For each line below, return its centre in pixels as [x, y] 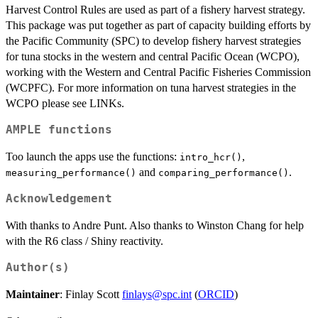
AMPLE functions [59, 130]
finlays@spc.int [157, 295]
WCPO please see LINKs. [65, 104]
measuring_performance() [71, 173]
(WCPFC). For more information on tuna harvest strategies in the [151, 88]
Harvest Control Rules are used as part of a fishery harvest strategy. [155, 10]
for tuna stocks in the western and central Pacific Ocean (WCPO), [153, 57]
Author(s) [38, 268]
